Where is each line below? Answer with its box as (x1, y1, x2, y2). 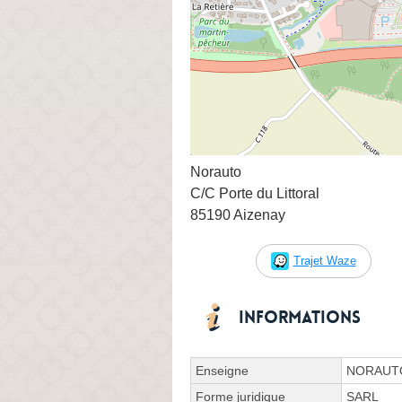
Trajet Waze (293, 253, 356, 267)
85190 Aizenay (190, 206, 285, 223)
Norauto (190, 163, 241, 179)
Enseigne (196, 363, 249, 378)
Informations (239, 306, 361, 328)
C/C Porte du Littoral (190, 185, 319, 201)
